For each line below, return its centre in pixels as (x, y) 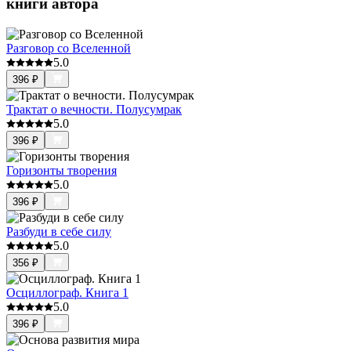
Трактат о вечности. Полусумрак (94, 109)
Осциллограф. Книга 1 (67, 292)
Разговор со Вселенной (69, 48)
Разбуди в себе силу (59, 231)
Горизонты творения (62, 170)
